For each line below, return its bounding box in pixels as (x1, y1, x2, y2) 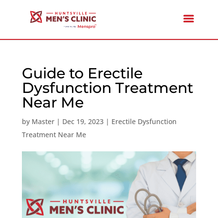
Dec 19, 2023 (62, 117, 104, 126)
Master (31, 117, 54, 126)
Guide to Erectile (21, 64, 143, 82)
